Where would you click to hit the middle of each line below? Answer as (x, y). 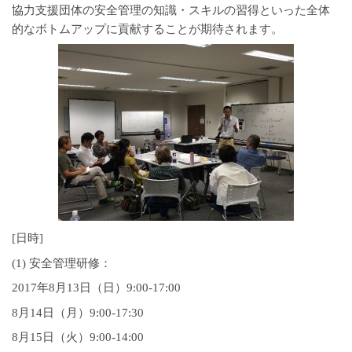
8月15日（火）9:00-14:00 (78, 337)
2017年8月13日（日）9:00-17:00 (96, 288)
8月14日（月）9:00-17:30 (78, 312)
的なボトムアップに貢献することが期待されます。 (147, 29)
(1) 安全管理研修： (62, 263)
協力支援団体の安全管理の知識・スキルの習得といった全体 (171, 10)
